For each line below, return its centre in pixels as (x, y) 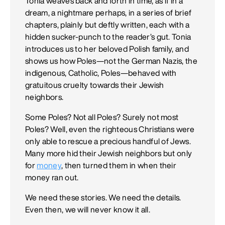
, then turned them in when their (119, 165)
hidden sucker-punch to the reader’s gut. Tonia (108, 37)
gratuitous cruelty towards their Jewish (95, 85)
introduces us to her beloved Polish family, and (107, 49)
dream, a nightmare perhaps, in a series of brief (108, 13)
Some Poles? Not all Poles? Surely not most (102, 117)
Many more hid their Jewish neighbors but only (109, 153)
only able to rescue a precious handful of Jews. (108, 141)
